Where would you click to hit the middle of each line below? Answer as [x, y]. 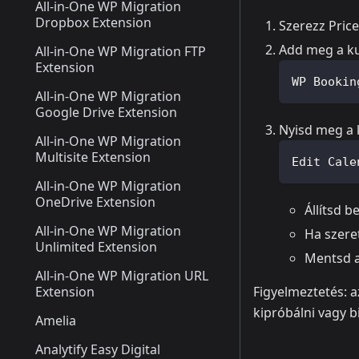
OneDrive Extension [95, 202]
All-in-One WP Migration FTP [121, 51]
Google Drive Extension [106, 112]
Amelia [56, 321]
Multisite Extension [93, 157]
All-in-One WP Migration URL [122, 276]
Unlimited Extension [96, 247]
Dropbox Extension [93, 22]
